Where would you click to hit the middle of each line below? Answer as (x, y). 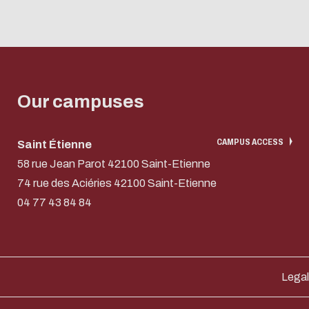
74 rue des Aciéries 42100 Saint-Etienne (117, 183)
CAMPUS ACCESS (250, 141)
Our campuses (81, 101)
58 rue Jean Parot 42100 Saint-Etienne (114, 163)
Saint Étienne (54, 144)
